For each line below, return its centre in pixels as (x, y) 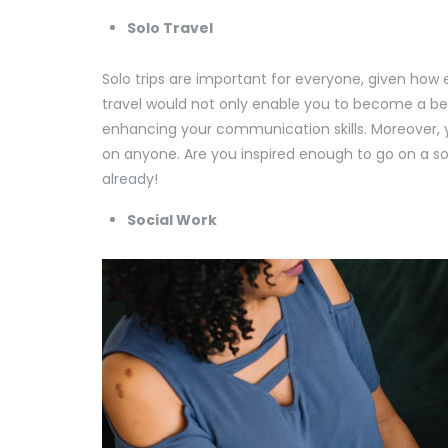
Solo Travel (171, 28)
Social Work (173, 220)
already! (130, 179)
